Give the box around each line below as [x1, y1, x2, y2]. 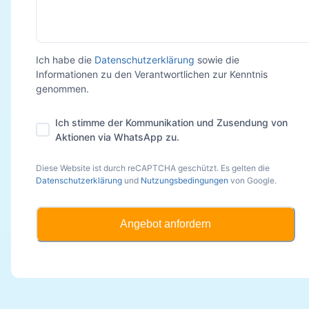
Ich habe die [36, 53, 92, 66]
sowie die [197, 53, 239, 66]
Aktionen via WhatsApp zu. [55, 130, 179, 143]
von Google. [230, 175, 277, 186]
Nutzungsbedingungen [141, 175, 228, 186]
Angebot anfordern [120, 218, 211, 230]
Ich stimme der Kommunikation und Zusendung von [55, 116, 288, 128]
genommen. [36, 82, 89, 94]
